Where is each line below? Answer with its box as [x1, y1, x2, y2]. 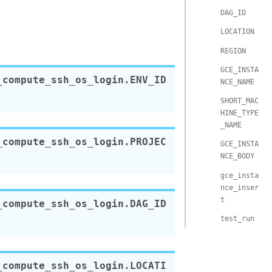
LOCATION [220, 27, 254, 36]
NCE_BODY [220, 152, 254, 161]
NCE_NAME [220, 77, 254, 86]
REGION [220, 46, 246, 55]
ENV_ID [130, 74, 166, 86]
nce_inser [220, 183, 259, 192]
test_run [220, 214, 254, 223]
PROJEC [130, 136, 166, 148]
